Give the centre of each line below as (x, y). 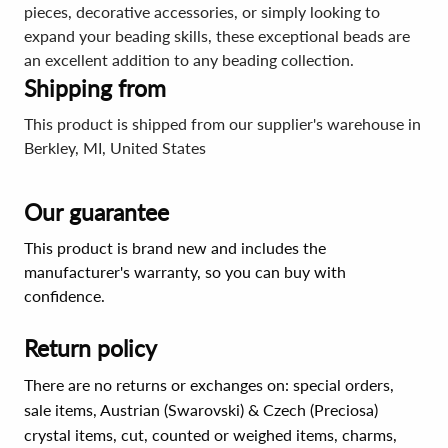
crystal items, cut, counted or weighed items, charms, (210, 434)
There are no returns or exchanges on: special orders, (209, 384)
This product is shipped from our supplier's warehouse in (222, 123)
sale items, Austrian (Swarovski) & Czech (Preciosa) (201, 409)
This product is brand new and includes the (175, 247)
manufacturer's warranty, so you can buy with (185, 271)
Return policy (90, 348)
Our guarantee (96, 212)
